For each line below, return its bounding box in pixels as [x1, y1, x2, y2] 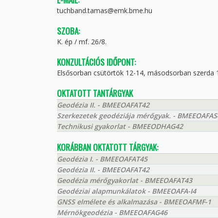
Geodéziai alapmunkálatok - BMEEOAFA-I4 [57, 186, 196, 196]
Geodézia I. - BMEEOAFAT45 [57, 154, 147, 163]
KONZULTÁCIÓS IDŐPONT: [57, 56, 136, 68]
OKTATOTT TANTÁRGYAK [57, 87, 133, 99]
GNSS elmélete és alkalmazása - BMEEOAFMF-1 [57, 197, 211, 206]
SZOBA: [57, 25, 80, 37]
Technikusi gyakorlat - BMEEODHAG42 [57, 122, 183, 131]
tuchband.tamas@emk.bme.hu [57, 6, 152, 15]
